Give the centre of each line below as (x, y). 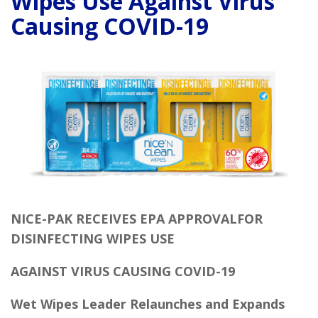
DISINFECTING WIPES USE (93, 238)
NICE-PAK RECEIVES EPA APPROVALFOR (137, 219)
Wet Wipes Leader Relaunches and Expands (148, 304)
